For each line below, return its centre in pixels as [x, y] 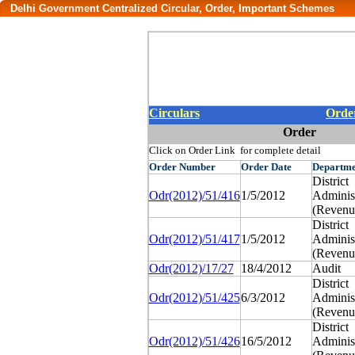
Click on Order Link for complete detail [235, 150]
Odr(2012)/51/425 [194, 298]
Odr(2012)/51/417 [194, 239]
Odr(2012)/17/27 [191, 268]
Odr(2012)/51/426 [194, 341]
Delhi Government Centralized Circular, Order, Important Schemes [172, 8]
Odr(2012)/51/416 [194, 195]
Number [196, 167]
